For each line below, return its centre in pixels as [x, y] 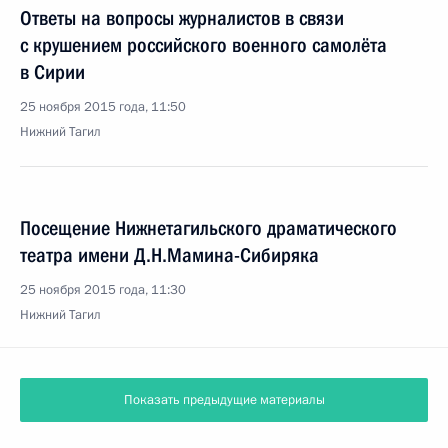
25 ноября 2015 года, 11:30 [103, 290]
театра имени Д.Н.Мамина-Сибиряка [169, 255]
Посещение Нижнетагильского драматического [208, 228]
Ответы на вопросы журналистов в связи [182, 18]
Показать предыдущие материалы [224, 400]
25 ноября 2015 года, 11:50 [103, 107]
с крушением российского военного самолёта [203, 45]
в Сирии [52, 72]
